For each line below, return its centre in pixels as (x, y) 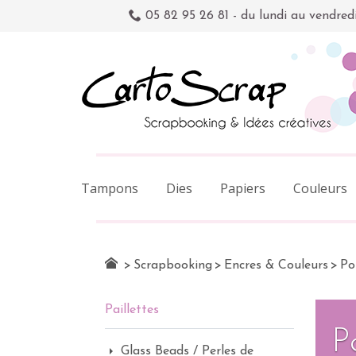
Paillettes (132, 310)
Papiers (243, 188)
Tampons (110, 188)
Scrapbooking (173, 265)
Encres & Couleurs (276, 265)
